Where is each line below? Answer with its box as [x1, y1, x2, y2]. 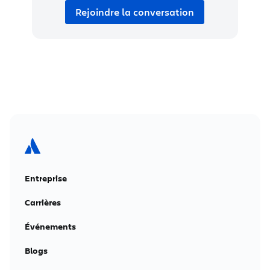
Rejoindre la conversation [75, 5, 195, 19]
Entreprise [25, 172, 67, 184]
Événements [25, 221, 76, 232]
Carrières [25, 196, 61, 208]
